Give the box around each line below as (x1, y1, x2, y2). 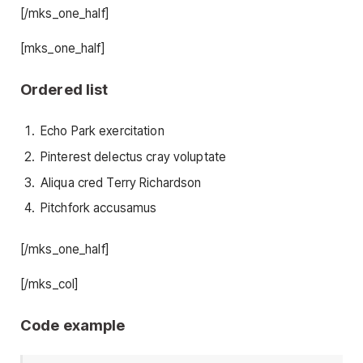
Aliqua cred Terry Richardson (41, 174, 202, 190)
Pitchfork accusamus (41, 200, 157, 216)
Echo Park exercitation (41, 123, 164, 139)
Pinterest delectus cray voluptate (41, 148, 227, 164)
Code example (20, 315, 126, 334)
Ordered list (20, 80, 109, 99)
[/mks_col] (20, 275, 79, 292)
